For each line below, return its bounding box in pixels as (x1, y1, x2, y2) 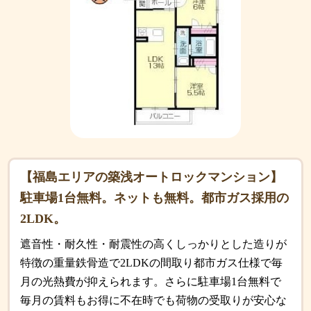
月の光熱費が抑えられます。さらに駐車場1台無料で (20, 276, 282, 288)
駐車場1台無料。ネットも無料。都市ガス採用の (20, 191, 289, 205)
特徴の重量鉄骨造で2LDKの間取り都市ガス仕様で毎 (20, 257, 283, 269)
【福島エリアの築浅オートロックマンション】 (20, 170, 283, 185)
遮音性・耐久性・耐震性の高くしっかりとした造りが (20, 238, 287, 251)
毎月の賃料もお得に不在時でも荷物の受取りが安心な (20, 294, 287, 307)
